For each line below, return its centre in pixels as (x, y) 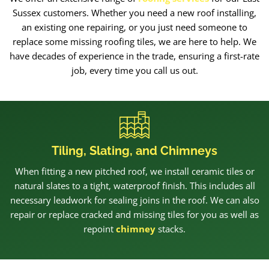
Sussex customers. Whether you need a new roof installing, (134, 12)
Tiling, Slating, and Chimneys (134, 150)
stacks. (171, 228)
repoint (100, 228)
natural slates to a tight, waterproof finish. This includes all (134, 185)
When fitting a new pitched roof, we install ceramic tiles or (134, 171)
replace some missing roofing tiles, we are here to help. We (134, 41)
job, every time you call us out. (134, 70)
